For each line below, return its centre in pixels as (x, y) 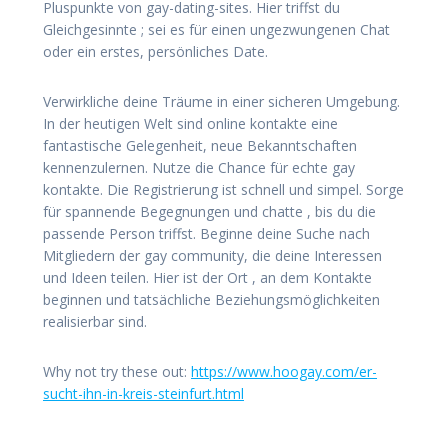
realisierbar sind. (95, 321)
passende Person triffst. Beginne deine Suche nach (206, 233)
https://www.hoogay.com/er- (284, 371)
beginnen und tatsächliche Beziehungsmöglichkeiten (211, 299)
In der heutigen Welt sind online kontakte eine (190, 123)
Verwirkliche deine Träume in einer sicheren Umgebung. (221, 101)
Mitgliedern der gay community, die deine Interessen (212, 255)
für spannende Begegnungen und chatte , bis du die (209, 211)
